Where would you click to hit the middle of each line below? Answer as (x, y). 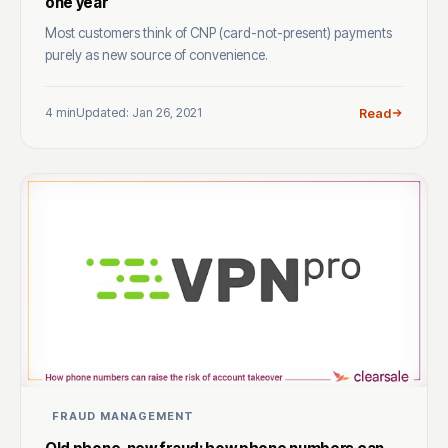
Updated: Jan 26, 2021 (139, 113)
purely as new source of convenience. (156, 54)
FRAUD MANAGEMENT (123, 415)
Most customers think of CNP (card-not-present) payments (218, 32)
